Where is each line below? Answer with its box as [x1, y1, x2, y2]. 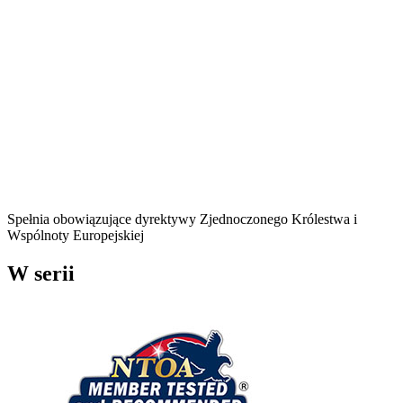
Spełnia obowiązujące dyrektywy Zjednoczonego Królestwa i [7, 210, 357, 227]
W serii [7, 261, 75, 285]
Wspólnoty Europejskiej [7, 227, 144, 243]
